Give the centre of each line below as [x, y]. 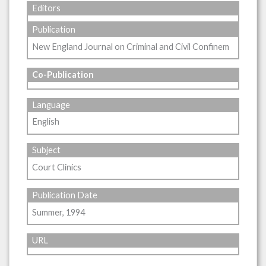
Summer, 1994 [59, 212]
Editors [47, 8]
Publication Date [65, 195]
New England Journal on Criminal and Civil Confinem [131, 46]
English [46, 122]
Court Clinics [57, 167]
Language [51, 105]
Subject [47, 150]
